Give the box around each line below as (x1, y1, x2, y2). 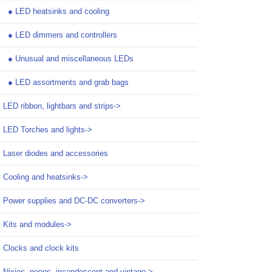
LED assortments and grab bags (15, 77, 129, 87)
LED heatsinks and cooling (15, 6, 109, 16)
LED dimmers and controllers (15, 30, 117, 39)
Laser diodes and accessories (3, 148, 108, 158)
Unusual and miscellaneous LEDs (15, 53, 134, 63)
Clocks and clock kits (3, 243, 79, 253)
